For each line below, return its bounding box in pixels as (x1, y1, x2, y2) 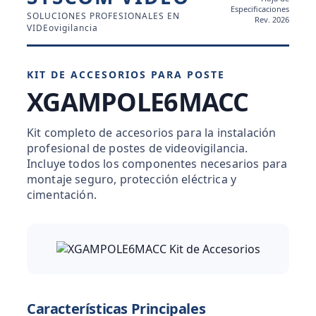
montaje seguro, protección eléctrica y (27, 171, 237, 188)
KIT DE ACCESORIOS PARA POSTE (27, 68, 225, 82)
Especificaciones (231, 3, 289, 14)
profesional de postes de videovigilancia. (27, 140, 248, 157)
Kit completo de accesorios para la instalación (27, 125, 276, 141)
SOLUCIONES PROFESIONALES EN (27, 10, 180, 23)
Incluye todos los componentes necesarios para (27, 156, 288, 172)
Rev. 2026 (255, 13, 289, 25)
